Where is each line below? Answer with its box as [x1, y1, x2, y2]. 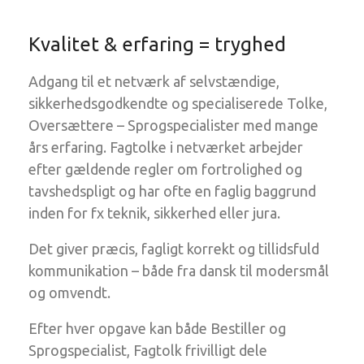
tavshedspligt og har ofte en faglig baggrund [28, 183, 316, 199]
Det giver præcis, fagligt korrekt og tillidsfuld [28, 240, 319, 257]
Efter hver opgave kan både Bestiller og [28, 320, 286, 336]
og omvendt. [28, 284, 110, 301]
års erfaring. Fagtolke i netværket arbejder [28, 139, 303, 155]
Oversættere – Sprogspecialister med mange [28, 117, 318, 133]
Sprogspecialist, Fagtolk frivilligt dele [28, 342, 267, 358]
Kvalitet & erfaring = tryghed [28, 33, 286, 55]
